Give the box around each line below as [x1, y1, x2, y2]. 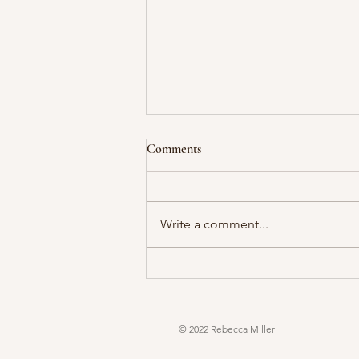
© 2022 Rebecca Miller [179, 323, 275, 335]
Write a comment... [160, 216, 268, 232]
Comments [147, 141, 201, 157]
